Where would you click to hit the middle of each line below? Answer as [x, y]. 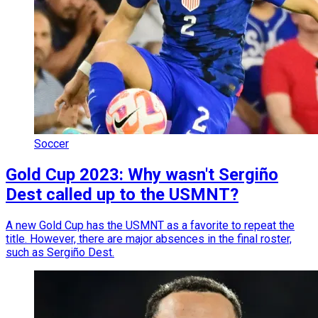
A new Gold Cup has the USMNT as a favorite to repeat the [150, 226]
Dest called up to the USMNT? [122, 195]
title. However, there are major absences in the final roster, [149, 239]
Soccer [51, 144]
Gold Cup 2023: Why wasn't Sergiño [142, 175]
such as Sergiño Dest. [60, 253]
